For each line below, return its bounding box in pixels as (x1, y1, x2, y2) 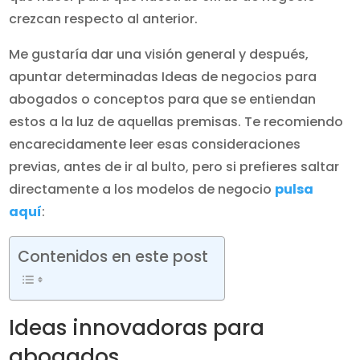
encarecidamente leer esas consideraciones (9, 135, 301, 153)
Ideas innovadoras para (9, 313, 265, 342)
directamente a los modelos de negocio (9, 180, 276, 198)
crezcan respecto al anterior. (9, 10, 198, 28)
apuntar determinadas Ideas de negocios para (9, 67, 317, 86)
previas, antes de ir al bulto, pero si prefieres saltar (9, 157, 340, 176)
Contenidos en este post (18, 246, 209, 268)
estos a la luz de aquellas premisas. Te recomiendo (9, 112, 344, 131)
